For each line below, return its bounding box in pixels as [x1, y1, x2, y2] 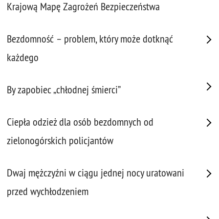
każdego [7, 51, 39, 64]
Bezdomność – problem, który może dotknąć [7, 32, 173, 45]
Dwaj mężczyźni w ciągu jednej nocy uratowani [7, 166, 184, 179]
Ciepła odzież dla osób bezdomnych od [7, 115, 153, 129]
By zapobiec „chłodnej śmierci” [7, 83, 121, 96]
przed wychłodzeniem [7, 185, 88, 198]
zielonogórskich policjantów [7, 134, 113, 147]
